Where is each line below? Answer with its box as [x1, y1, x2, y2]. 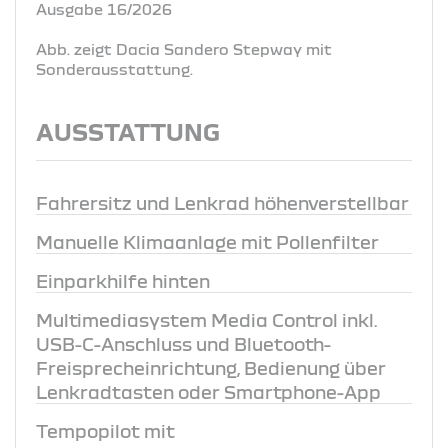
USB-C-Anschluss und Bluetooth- [36, 333, 331, 354]
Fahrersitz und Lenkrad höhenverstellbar [36, 192, 409, 213]
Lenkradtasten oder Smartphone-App [36, 381, 381, 402]
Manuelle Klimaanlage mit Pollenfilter [36, 231, 379, 252]
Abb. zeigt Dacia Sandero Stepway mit [36, 40, 332, 57]
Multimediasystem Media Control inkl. [36, 309, 377, 330]
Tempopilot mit [36, 420, 175, 441]
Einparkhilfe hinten [36, 270, 210, 291]
